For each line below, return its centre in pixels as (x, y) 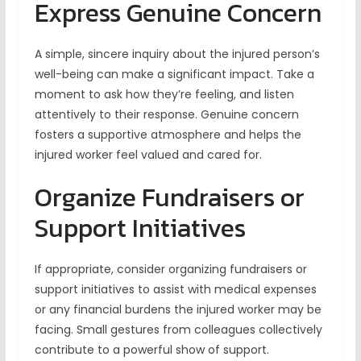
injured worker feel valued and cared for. (148, 155)
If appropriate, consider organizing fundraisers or (170, 270)
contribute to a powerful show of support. (151, 350)
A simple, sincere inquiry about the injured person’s (177, 54)
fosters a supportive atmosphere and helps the (168, 135)
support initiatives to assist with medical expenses (175, 290)
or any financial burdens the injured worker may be (178, 310)
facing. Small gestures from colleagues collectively (178, 330)
